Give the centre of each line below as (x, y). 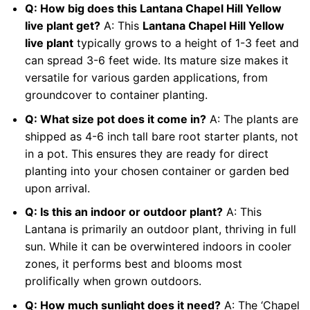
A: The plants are (252, 119)
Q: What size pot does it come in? (115, 119)
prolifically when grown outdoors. (113, 281)
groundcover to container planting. (116, 95)
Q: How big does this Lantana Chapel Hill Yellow (153, 9)
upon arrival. (57, 188)
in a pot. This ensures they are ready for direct (146, 153)
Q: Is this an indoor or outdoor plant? (124, 212)
